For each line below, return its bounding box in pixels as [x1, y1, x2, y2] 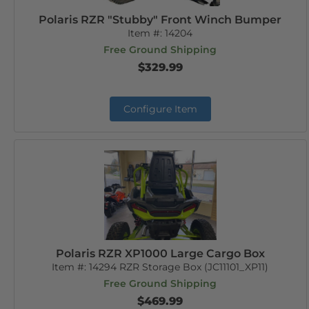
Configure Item [123, 103, 197, 115]
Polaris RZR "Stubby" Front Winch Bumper [39, 13, 282, 26]
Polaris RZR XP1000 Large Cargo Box [55, 247, 265, 260]
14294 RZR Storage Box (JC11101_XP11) [89, 261, 269, 273]
